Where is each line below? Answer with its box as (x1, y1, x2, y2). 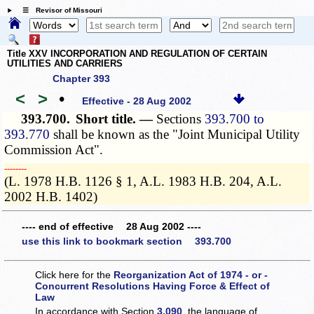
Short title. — (76, 111, 157, 127)
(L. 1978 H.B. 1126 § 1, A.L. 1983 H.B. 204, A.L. (4, 174, 282, 189)
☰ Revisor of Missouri (15, 6, 102, 15)
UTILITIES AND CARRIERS (7, 57, 123, 69)
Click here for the (35, 268, 114, 280)
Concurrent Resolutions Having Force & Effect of (35, 280, 271, 292)
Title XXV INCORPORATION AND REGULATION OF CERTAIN (7, 48, 267, 59)
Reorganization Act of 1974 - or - (114, 268, 268, 280)
